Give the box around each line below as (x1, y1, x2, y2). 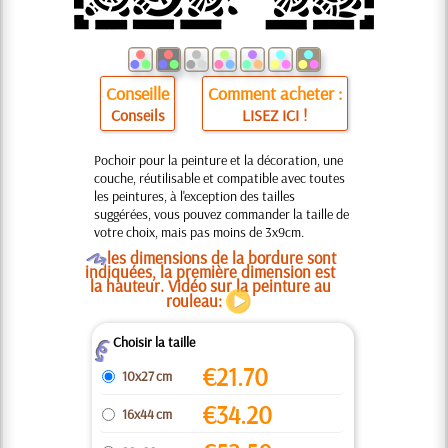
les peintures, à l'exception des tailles (94, 187, 295, 205)
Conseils (110, 105, 165, 125)
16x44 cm (122, 405, 172, 423)
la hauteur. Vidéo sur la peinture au (89, 275, 331, 296)
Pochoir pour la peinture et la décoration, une (94, 151, 343, 169)
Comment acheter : (207, 82, 342, 105)
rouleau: (166, 290, 226, 311)
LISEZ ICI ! (242, 105, 308, 125)
